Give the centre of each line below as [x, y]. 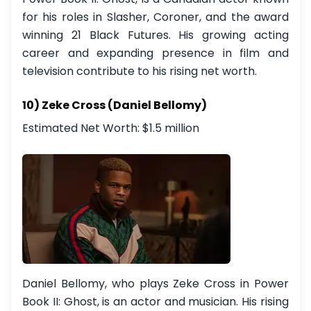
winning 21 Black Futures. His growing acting [155, 35]
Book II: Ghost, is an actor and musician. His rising [155, 302]
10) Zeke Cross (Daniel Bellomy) [115, 105]
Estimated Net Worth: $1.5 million [111, 128]
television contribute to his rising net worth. [140, 71]
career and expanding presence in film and [155, 53]
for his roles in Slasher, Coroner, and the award [155, 17]
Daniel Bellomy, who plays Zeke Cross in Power [155, 284]
